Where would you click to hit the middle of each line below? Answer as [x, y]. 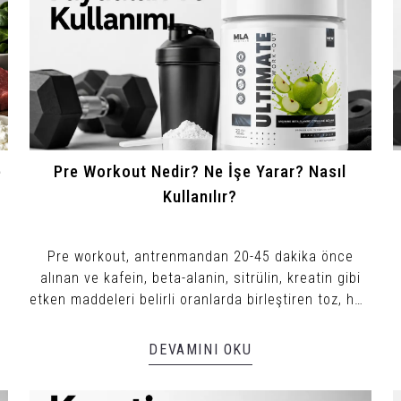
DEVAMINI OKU [200, 349]
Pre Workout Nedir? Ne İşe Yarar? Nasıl [200, 171]
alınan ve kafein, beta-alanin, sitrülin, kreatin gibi [200, 277]
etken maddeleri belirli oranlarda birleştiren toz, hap [200, 299]
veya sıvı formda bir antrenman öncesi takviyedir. [200, 320]
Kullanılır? [200, 196]
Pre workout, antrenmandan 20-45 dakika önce [200, 256]
